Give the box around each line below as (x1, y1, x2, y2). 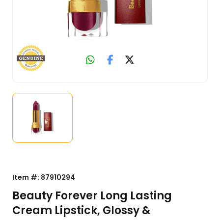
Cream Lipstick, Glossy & (12, 203, 150, 219)
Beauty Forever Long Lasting (12, 188, 172, 204)
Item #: (12, 172, 41, 183)
